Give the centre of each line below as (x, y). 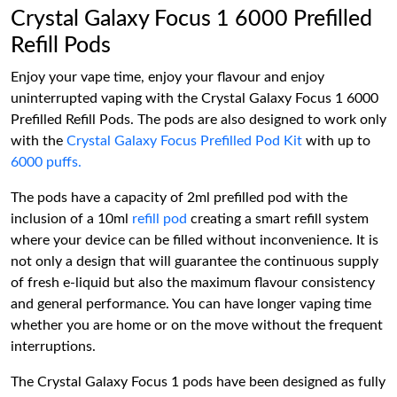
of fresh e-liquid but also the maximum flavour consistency (193, 283)
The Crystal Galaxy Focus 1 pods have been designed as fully (198, 382)
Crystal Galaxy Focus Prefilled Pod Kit (184, 141)
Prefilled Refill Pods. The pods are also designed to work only (198, 120)
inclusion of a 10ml (71, 219)
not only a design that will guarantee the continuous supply (195, 261)
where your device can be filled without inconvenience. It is (195, 240)
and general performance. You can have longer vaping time (191, 304)
